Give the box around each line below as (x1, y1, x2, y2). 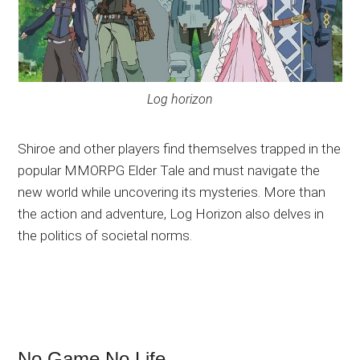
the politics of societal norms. (18, 227, 193, 243)
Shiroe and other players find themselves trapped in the (18, 140, 342, 157)
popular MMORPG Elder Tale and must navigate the (18, 162, 321, 178)
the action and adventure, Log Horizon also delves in (18, 205, 325, 222)
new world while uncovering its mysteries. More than (18, 183, 326, 200)
